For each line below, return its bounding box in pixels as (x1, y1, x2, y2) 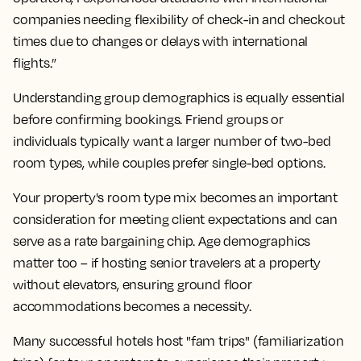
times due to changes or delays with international (13, 32, 309, 49)
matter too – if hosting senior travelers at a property (13, 254, 322, 271)
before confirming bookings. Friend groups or (13, 110, 284, 127)
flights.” (13, 54, 56, 71)
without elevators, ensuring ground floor (13, 276, 252, 293)
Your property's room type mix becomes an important (13, 189, 338, 205)
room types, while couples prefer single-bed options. (13, 154, 328, 171)
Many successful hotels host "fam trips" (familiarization (13, 332, 344, 349)
